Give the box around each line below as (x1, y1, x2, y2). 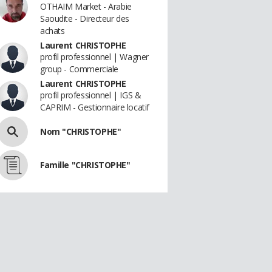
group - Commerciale (40, 63, 119, 75)
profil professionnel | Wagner (40, 51, 149, 63)
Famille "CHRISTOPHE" (40, 159, 131, 171)
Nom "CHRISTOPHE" (40, 126, 121, 137)
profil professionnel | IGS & (40, 89, 141, 101)
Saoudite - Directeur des (40, 13, 129, 24)
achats (40, 25, 65, 36)
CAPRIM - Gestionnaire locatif (40, 101, 149, 113)
